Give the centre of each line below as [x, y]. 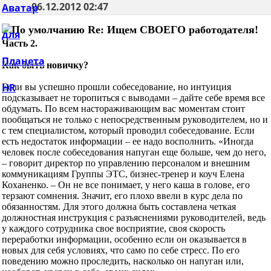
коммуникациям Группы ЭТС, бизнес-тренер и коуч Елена [123, 174]
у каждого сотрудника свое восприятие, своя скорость [113, 229]
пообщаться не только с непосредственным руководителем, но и [135, 120]
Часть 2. [20, 44]
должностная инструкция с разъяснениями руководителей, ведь [134, 218]
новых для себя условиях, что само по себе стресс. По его [121, 250]
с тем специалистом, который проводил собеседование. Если [128, 131]
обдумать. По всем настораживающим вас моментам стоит [123, 109]
